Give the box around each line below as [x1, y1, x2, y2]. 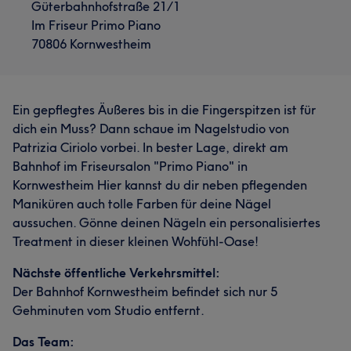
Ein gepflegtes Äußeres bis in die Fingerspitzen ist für [13, 102, 316, 118]
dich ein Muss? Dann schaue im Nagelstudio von [13, 121, 289, 136]
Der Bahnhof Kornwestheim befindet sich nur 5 [13, 284, 277, 299]
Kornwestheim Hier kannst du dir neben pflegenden [13, 177, 307, 193]
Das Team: [13, 334, 74, 349]
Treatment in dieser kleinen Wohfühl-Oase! [13, 233, 259, 249]
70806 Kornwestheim [31, 36, 151, 52]
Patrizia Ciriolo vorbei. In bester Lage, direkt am [13, 139, 288, 155]
